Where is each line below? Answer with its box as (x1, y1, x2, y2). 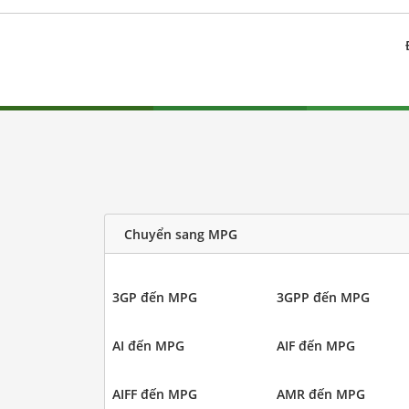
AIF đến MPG (277, 337, 355, 355)
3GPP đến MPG (277, 288, 370, 307)
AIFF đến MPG (111, 385, 197, 404)
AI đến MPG (111, 337, 184, 355)
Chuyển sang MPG (123, 225, 237, 243)
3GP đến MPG (111, 288, 197, 307)
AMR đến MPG (277, 385, 365, 404)
